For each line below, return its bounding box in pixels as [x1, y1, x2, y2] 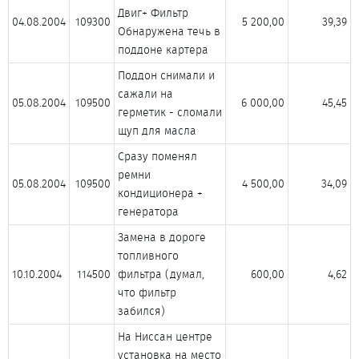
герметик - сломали [118, 104, 222, 120]
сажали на [118, 86, 173, 102]
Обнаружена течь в [118, 23, 220, 39]
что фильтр [118, 284, 176, 301]
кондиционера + [118, 185, 203, 201]
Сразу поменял [118, 148, 197, 164]
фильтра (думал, [118, 266, 204, 282]
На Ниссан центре [118, 329, 212, 345]
